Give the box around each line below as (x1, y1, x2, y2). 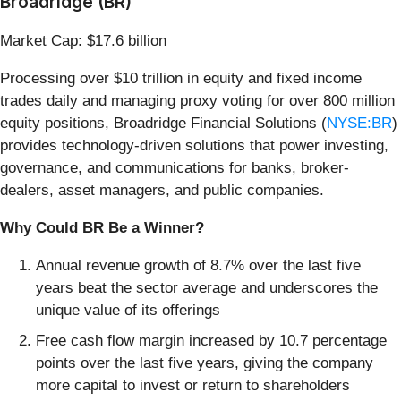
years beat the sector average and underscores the (36, 279, 378, 297)
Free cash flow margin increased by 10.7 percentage (36, 331, 387, 349)
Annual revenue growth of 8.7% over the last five (36, 257, 361, 275)
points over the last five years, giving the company (36, 354, 373, 371)
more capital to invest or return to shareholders (36, 376, 350, 394)
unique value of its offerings (36, 302, 220, 320)
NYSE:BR (327, 115, 392, 132)
